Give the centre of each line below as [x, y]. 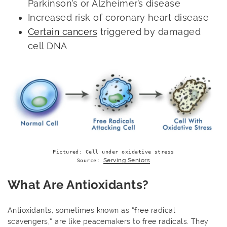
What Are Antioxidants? [78, 184]
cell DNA [48, 46]
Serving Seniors [127, 160]
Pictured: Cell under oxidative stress [113, 152]
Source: [90, 160]
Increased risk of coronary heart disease [119, 18]
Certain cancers [63, 32]
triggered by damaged [149, 32]
